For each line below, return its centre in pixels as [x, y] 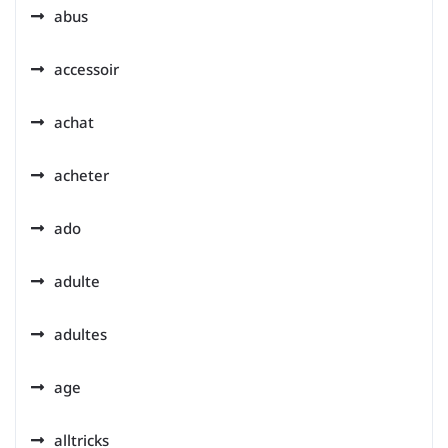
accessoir [86, 69]
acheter [81, 175]
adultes [80, 334]
